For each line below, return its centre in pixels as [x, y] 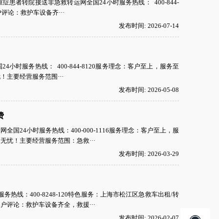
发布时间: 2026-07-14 [149, 26]
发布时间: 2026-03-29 [149, 154]
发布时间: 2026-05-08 [149, 90]
